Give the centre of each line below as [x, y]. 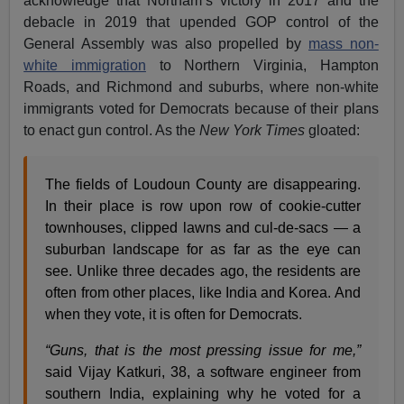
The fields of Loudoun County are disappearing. [203, 184]
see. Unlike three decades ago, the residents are [203, 271]
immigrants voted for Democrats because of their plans [201, 108]
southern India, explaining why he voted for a [203, 393]
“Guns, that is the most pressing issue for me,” [203, 350]
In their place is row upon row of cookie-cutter [203, 206]
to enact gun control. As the [112, 130]
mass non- [344, 43]
